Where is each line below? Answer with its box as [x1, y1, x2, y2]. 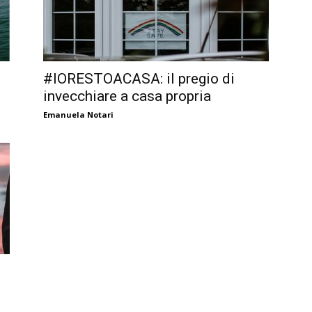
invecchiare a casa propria [43, 88, 211, 104]
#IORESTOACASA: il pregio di [43, 70, 235, 87]
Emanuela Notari [43, 109, 114, 120]
